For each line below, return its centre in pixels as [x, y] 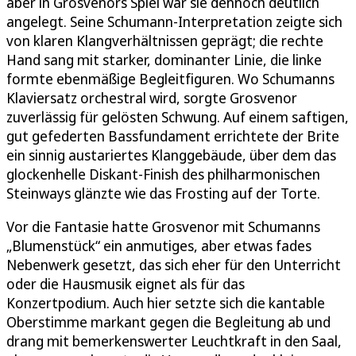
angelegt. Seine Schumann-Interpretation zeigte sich [174, 21]
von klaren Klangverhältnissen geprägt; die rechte [165, 40]
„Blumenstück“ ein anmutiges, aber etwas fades [159, 245]
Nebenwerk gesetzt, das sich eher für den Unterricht [174, 264]
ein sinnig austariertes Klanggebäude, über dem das [171, 155]
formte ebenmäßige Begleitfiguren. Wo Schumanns [170, 78]
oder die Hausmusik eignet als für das [126, 283]
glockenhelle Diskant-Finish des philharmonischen [163, 174]
